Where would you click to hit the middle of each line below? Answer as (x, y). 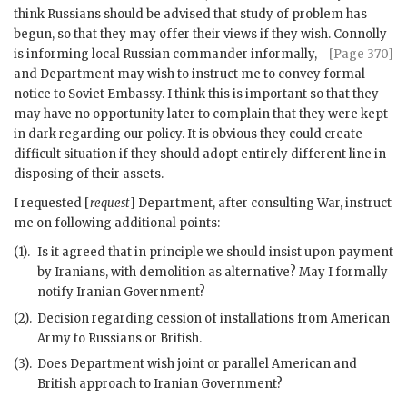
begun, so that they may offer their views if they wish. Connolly (200, 34)
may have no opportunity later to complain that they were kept (201, 114)
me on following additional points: (117, 223)
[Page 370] (361, 54)
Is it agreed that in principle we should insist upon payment (215, 252)
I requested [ (52, 203)
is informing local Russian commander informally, (165, 54)
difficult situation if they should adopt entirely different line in (200, 154)
